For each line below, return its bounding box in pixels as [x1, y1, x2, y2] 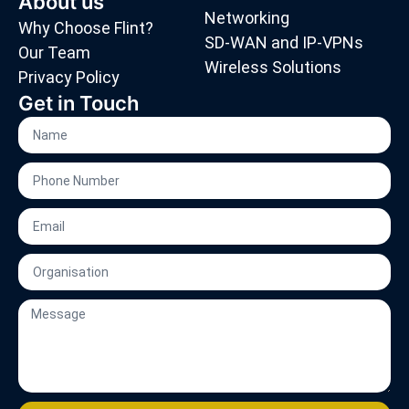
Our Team [18, 43, 90, 62]
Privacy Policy [18, 68, 120, 87]
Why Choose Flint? [18, 18, 153, 37]
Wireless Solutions [204, 58, 341, 77]
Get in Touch [18, 91, 139, 115]
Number [17, 189, 77, 208]
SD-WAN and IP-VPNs [204, 33, 363, 52]
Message [17, 301, 86, 320]
